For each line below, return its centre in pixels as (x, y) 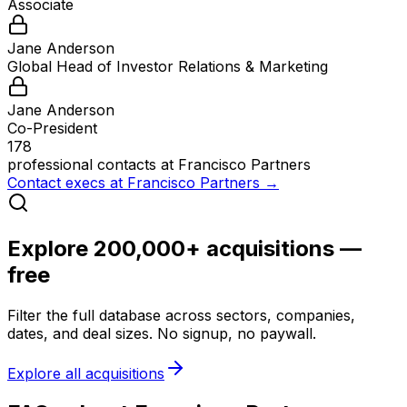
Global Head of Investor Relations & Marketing (168, 66)
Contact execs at (67, 182)
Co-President (52, 128)
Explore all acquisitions (86, 373)
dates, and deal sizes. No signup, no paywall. (162, 333)
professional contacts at (93, 164)
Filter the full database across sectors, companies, (181, 315)
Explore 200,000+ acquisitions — (184, 248)
